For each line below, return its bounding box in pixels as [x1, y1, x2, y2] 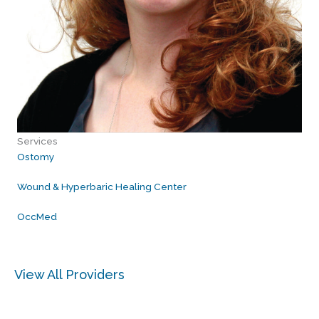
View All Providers [14, 266, 125, 282]
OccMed [17, 210, 57, 222]
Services [17, 135, 58, 147]
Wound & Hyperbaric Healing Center [17, 180, 187, 192]
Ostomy [17, 150, 54, 162]
